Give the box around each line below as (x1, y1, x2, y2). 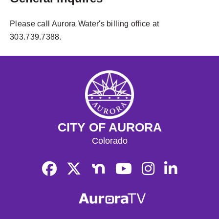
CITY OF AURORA (57, 120, 162, 134)
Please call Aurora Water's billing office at (10, 19, 159, 28)
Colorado (91, 135, 128, 146)
